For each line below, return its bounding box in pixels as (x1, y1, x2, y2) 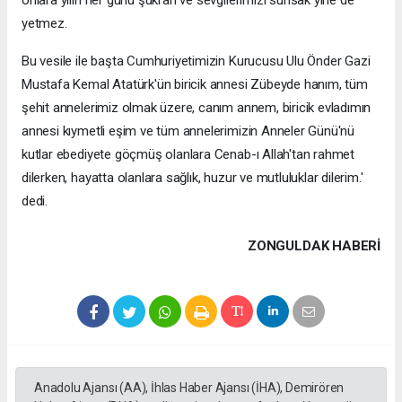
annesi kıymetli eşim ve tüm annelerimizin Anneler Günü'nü (22, 122, 355, 139)
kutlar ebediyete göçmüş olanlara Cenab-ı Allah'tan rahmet (22, 145, 355, 162)
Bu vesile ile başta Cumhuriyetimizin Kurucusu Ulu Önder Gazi (22, 52, 371, 69)
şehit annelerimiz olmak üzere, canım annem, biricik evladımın (22, 99, 371, 116)
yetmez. (22, 14, 67, 31)
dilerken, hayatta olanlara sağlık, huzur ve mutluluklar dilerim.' (22, 169, 363, 186)
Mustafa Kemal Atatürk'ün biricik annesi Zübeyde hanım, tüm (22, 75, 368, 92)
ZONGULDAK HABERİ (248, 237, 380, 254)
